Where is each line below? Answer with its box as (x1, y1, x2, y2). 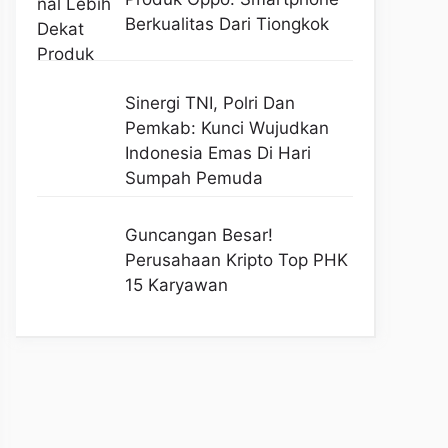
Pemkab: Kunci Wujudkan (124, 118, 329, 139)
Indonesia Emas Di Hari (124, 143, 311, 164)
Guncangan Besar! (124, 224, 273, 245)
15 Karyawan (124, 274, 228, 295)
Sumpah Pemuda (124, 168, 263, 189)
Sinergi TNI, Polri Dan (124, 93, 295, 114)
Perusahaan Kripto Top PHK (124, 249, 348, 270)
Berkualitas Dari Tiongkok (124, 13, 329, 34)
